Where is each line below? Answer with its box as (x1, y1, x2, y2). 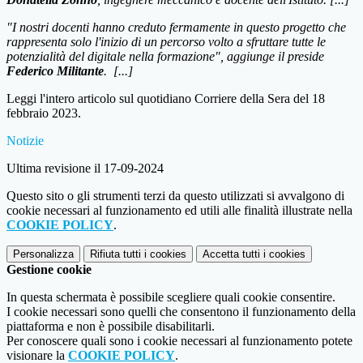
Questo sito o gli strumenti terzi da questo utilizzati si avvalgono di (6, 189, 344, 203)
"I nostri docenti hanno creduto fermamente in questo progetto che (6, 20, 346, 35)
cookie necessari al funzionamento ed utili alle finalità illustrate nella (6, 203, 352, 218)
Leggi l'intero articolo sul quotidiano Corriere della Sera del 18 (6, 92, 325, 106)
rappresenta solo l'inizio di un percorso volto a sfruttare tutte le (6, 35, 326, 49)
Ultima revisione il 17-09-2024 (6, 161, 164, 176)
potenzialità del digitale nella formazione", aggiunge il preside (6, 49, 324, 64)
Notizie (6, 134, 44, 148)
